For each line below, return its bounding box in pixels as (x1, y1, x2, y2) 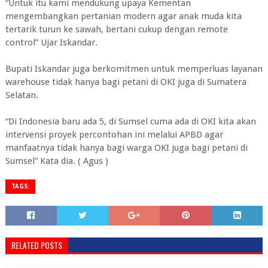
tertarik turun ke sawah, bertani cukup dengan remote (5, 24, 228, 35)
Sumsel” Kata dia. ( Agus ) (5, 156, 108, 166)
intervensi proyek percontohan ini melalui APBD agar (5, 129, 223, 140)
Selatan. (5, 90, 38, 100)
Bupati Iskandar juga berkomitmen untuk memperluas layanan (5, 63, 263, 74)
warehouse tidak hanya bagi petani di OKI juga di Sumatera (5, 77, 246, 87)
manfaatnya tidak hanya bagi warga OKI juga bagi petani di (5, 142, 248, 153)
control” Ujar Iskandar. (5, 37, 98, 48)
